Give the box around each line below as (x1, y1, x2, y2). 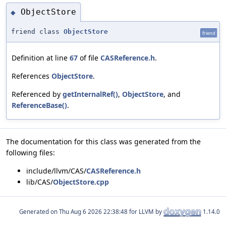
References (12, 71, 51, 81)
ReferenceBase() (12, 100, 67, 110)
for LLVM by (128, 207, 163, 215)
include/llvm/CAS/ (26, 165, 86, 176)
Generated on (19, 207, 59, 215)
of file (78, 52, 100, 63)
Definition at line (12, 52, 70, 63)
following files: (6, 147, 55, 157)
